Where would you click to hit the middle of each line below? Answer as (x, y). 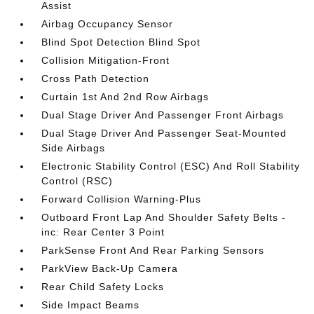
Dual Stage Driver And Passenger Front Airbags (163, 115)
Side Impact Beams (91, 305)
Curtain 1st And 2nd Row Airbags (125, 97)
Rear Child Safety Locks (103, 287)
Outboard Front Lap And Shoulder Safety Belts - (164, 217)
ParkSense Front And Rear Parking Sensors (153, 250)
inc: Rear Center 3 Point (103, 232)
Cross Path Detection (96, 78)
